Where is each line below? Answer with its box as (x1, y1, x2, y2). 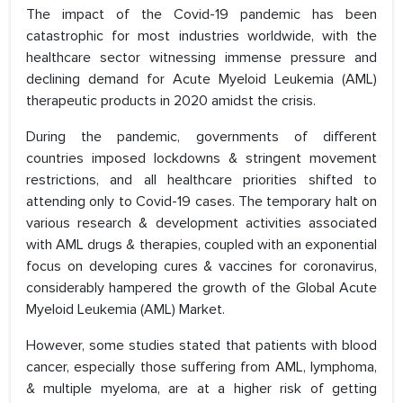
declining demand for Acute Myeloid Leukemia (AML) (26, 70, 377, 89)
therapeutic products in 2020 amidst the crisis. (26, 92, 316, 111)
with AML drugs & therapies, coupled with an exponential (26, 236, 377, 255)
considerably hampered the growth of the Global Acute (26, 279, 377, 298)
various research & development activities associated (26, 214, 377, 233)
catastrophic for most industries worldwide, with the (26, 27, 377, 46)
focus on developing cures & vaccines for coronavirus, (26, 257, 377, 276)
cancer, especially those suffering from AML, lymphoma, (26, 358, 377, 377)
